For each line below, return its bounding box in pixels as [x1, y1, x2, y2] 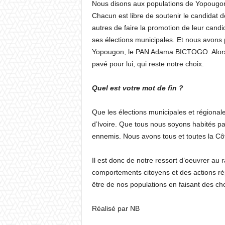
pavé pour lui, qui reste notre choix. [91, 60, 204, 68]
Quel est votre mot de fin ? [91, 84, 183, 92]
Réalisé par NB [91, 204, 140, 212]
